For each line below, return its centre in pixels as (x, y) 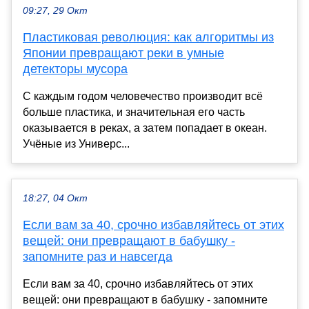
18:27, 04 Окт (55, 198)
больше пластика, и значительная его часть (134, 112)
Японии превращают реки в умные (123, 53)
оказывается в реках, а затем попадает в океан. (145, 128)
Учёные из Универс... (76, 143)
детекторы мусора (75, 69)
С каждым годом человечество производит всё (143, 96)
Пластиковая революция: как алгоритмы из (148, 37)
